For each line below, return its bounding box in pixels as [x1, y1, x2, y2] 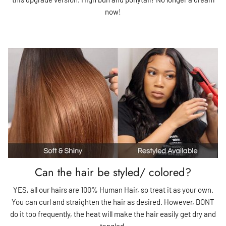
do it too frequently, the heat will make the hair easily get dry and [10, 209, 216, 218]
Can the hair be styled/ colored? [35, 163, 191, 180]
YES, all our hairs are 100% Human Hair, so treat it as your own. [13, 185, 213, 194]
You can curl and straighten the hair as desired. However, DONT [12, 197, 214, 206]
